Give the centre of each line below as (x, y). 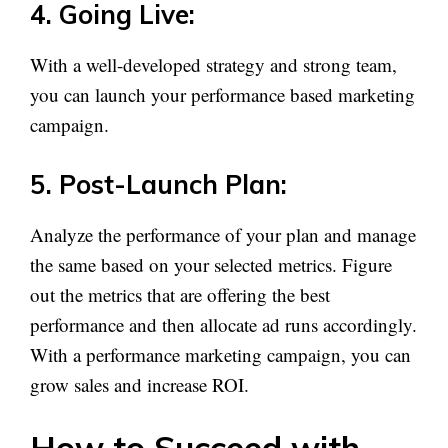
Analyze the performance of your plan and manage (223, 234)
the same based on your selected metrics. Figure (211, 264)
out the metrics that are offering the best (180, 294)
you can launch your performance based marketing (222, 94)
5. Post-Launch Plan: (158, 184)
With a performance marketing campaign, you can (220, 354)
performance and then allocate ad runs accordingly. (223, 324)
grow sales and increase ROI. (139, 384)
